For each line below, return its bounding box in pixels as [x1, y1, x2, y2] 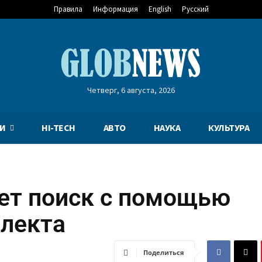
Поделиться [143, 248, 184, 257]
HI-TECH [42, 122, 75, 133]
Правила [53, 4, 82, 14]
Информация [92, 4, 138, 14]
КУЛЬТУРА [208, 122, 250, 133]
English [148, 4, 171, 14]
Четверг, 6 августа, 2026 [87, 85, 175, 95]
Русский [181, 4, 209, 14]
